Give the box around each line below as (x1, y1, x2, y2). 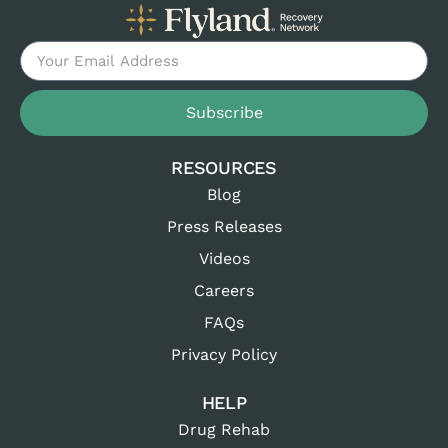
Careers (194, 281, 254, 301)
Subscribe (185, 103, 263, 123)
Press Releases (166, 217, 282, 237)
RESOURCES (171, 157, 277, 179)
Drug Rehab (178, 420, 270, 440)
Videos (198, 249, 250, 269)
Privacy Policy (171, 345, 277, 365)
